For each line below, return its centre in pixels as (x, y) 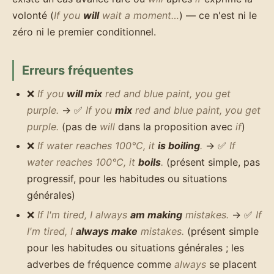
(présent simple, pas (212, 162)
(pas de (79, 126)
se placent (231, 265)
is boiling (179, 146)
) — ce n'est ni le (218, 15)
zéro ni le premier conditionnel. (84, 31)
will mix (84, 93)
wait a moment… (139, 15)
